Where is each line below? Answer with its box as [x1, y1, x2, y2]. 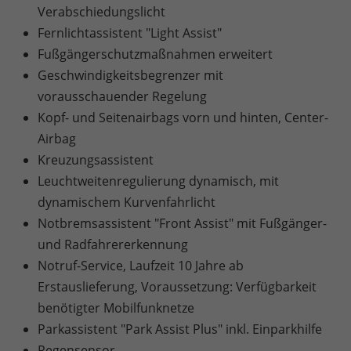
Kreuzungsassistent [38, 151, 154, 168]
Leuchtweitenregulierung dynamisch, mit [38, 172, 279, 190]
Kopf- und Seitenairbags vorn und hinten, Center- [38, 109, 328, 126]
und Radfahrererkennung [38, 236, 188, 253]
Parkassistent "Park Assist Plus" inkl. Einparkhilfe [38, 320, 322, 338]
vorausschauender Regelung [38, 88, 207, 105]
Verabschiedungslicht [38, 3, 165, 20]
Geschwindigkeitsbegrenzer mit [38, 67, 223, 84]
